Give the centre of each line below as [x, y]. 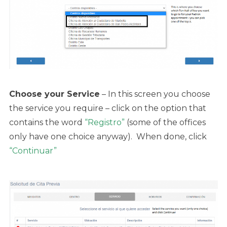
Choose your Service [54, 94]
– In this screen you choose [155, 94]
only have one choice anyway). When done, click [108, 136]
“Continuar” [33, 150]
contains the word [46, 122]
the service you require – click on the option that [108, 108]
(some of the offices [165, 122]
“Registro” [104, 122]
